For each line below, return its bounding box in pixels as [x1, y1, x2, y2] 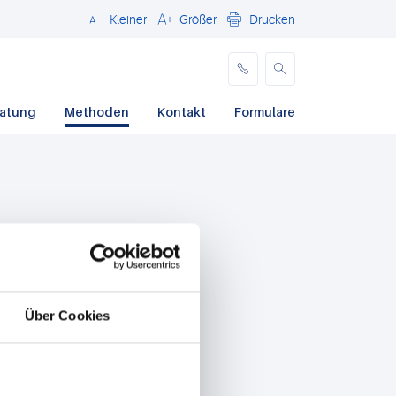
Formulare [234, 104, 295, 119]
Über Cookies [24, 308, 110, 324]
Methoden [65, 104, 129, 119]
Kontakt [157, 104, 206, 119]
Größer [179, 12, 217, 27]
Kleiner [110, 12, 147, 27]
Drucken [249, 12, 295, 27]
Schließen [86, 18, 141, 32]
